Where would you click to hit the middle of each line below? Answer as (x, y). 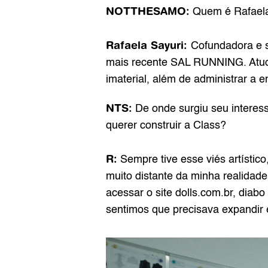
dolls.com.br (204, 194)
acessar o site (141, 194)
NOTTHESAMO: (148, 11)
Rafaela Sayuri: (148, 45)
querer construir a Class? (167, 126)
